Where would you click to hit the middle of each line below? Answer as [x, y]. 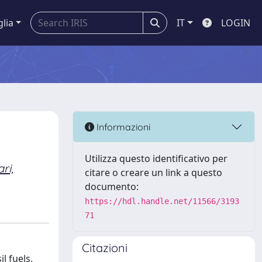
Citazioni [105, 248]
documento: [112, 187]
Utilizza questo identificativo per [156, 158]
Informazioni [122, 127]
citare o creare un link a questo [154, 173]
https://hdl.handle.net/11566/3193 [162, 201]
